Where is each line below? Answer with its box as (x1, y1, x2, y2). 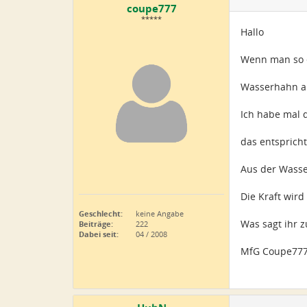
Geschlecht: (79, 208, 123, 219)
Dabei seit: (79, 229, 119, 239)
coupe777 (126, 1, 177, 16)
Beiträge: (79, 219, 113, 229)
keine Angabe (134, 208, 184, 219)
